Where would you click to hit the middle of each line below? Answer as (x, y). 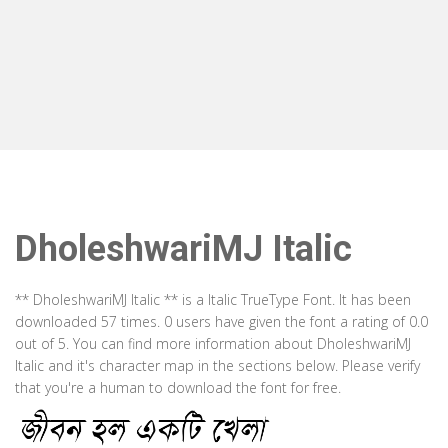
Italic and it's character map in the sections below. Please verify (217, 365)
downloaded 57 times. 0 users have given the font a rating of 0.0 (221, 321)
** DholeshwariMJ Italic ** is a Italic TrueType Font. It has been (213, 299)
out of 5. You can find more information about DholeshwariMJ (213, 343)
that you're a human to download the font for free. (178, 387)
